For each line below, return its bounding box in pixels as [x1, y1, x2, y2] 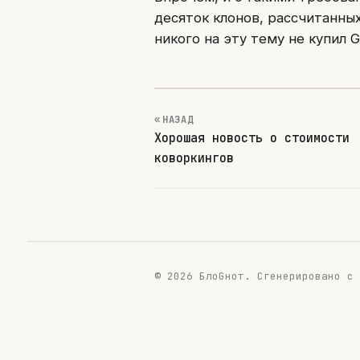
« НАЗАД [153, 112, 194, 126]
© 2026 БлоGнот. [153, 268, 257, 283]
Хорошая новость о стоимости [153, 129, 350, 146]
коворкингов [153, 149, 234, 166]
